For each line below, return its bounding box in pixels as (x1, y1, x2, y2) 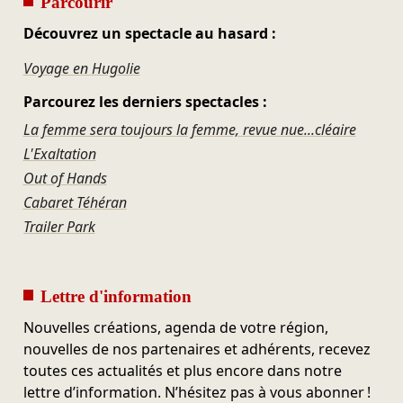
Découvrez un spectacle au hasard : (22, 23, 276, 44)
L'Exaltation (22, 144, 96, 165)
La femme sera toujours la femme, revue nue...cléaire (22, 120, 356, 140)
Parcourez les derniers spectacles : (22, 91, 267, 112)
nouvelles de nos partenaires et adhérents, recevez (22, 339, 371, 360)
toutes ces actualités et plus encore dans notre (22, 361, 342, 381)
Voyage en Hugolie (22, 58, 140, 79)
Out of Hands (22, 168, 107, 189)
